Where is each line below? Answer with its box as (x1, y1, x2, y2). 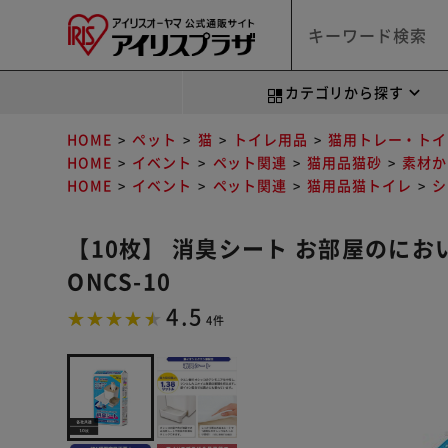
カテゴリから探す (284, 82, 404, 102)
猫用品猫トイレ (307, 175, 412, 195)
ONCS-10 (67, 264, 172, 296)
